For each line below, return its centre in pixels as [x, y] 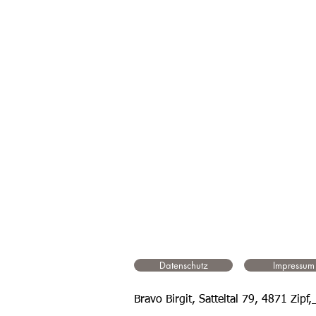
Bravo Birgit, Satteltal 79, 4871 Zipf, [223, 300]
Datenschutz [183, 265]
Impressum [293, 265]
